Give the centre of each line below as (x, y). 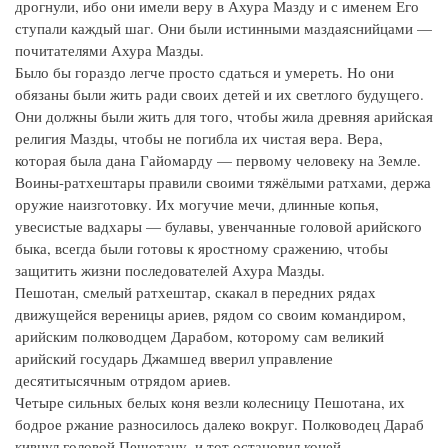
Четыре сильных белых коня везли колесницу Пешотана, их (210, 402)
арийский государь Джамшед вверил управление (174, 358)
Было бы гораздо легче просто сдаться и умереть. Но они (204, 72)
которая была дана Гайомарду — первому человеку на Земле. (218, 160)
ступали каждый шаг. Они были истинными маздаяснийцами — (223, 28)
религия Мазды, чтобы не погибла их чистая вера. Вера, (199, 138)
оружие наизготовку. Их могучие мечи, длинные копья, (197, 204)
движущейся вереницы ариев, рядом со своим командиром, (210, 314)
